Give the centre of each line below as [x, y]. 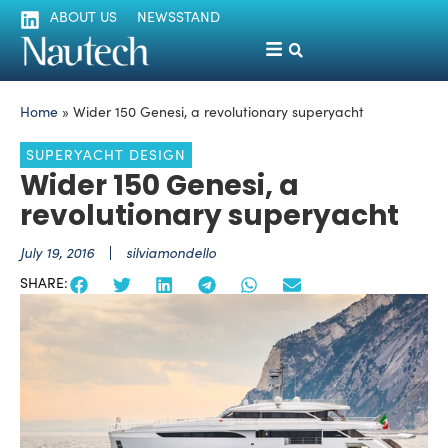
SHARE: [44, 283]
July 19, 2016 [57, 253]
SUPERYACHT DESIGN [106, 155]
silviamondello [171, 253]
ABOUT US [83, 16]
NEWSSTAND [178, 16]
